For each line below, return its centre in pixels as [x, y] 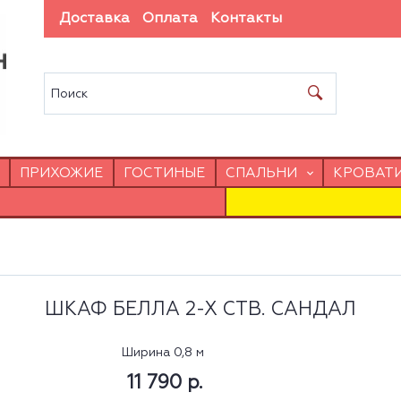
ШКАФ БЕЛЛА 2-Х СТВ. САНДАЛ [200, 310]
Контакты [247, 19]
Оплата [171, 19]
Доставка [95, 19]
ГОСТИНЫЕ [164, 173]
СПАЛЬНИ [261, 173]
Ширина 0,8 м [163, 352]
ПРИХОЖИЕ [61, 173]
